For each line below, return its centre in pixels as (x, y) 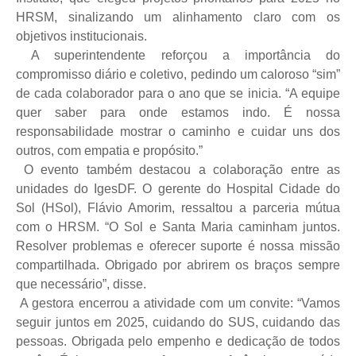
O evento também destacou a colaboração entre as (182, 169)
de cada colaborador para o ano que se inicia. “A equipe (178, 93)
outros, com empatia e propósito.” (109, 150)
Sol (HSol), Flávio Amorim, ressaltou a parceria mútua (178, 207)
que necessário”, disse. (81, 284)
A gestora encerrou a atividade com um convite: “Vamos (180, 303)
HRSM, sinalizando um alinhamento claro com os (178, 17)
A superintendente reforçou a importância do (186, 55)
